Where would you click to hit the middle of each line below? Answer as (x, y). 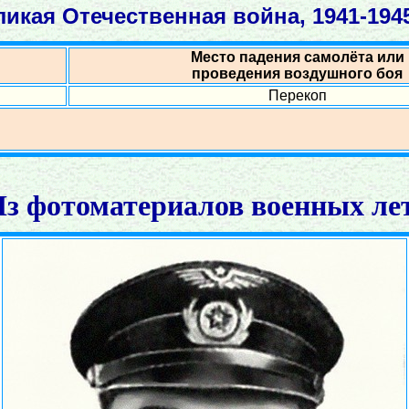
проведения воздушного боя (297, 73)
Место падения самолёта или (297, 57)
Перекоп (297, 95)
